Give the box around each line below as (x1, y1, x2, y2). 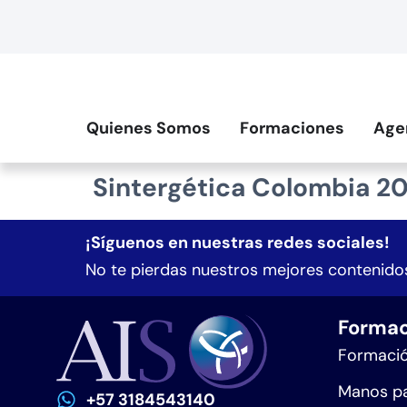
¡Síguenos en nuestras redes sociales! (85, 232, 391, 254)
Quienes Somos (85, 117, 211, 140)
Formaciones (239, 117, 344, 140)
